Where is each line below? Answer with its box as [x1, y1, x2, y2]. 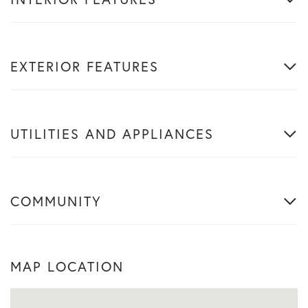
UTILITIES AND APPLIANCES [10, 124, 214, 143]
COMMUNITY [10, 192, 102, 210]
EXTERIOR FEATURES [10, 57, 159, 76]
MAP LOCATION [10, 257, 124, 276]
